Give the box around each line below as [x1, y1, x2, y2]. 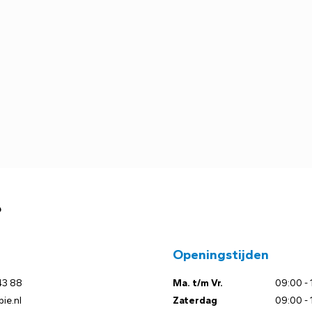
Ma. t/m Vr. [173, 277, 223, 289]
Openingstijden [173, 247, 269, 263]
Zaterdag [173, 295, 217, 306]
